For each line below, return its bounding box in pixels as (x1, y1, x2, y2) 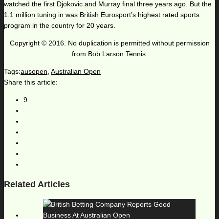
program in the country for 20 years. (4, 22, 115, 30)
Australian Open (51, 67, 101, 76)
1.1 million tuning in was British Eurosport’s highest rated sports (4, 11, 199, 19)
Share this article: (4, 78, 58, 87)
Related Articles (4, 179, 70, 190)
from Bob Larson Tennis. (71, 50, 148, 58)
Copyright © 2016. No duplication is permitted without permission (9, 39, 210, 47)
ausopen (21, 67, 47, 76)
